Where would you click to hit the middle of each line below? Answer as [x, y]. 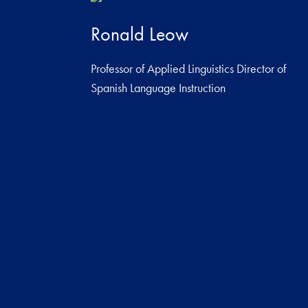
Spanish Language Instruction [158, 88]
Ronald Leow [140, 34]
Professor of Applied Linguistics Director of [189, 69]
